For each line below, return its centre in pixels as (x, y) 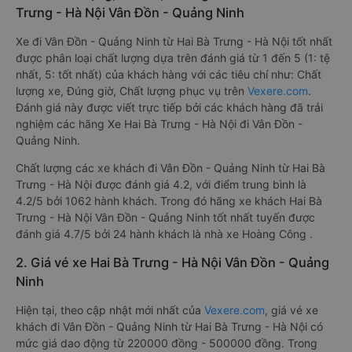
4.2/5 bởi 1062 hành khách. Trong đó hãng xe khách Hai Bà (169, 201)
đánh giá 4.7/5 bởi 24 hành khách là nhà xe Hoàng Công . (164, 234)
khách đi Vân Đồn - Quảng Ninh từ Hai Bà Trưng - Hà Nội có (169, 326)
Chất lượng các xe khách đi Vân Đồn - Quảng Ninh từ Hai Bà (170, 168)
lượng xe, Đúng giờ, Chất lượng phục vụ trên (132, 91)
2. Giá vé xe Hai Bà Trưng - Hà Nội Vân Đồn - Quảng (172, 262)
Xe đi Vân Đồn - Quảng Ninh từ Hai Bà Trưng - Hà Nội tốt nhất (174, 41)
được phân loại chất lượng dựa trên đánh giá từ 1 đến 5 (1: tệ (173, 58)
